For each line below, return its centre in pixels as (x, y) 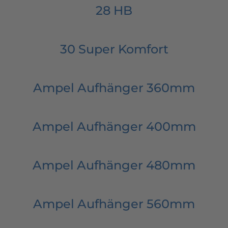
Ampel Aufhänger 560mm (114, 204)
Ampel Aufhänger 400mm (114, 126)
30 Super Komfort (114, 49)
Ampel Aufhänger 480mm (114, 165)
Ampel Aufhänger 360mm (114, 88)
